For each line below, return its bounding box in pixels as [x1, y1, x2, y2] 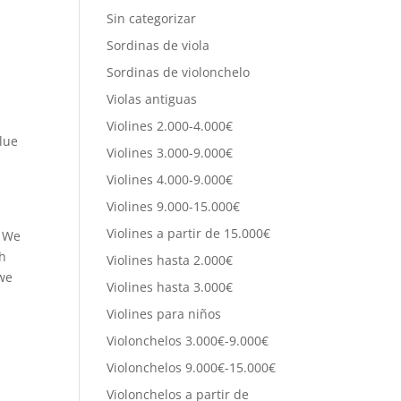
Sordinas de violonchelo [107, 64, 251, 81]
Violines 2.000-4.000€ [107, 117, 234, 134]
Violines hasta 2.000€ [107, 252, 234, 269]
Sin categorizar [107, 10, 197, 27]
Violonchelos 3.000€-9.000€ [107, 332, 269, 349]
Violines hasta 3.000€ [107, 278, 234, 295]
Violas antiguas [107, 90, 198, 107]
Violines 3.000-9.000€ [107, 144, 234, 161]
